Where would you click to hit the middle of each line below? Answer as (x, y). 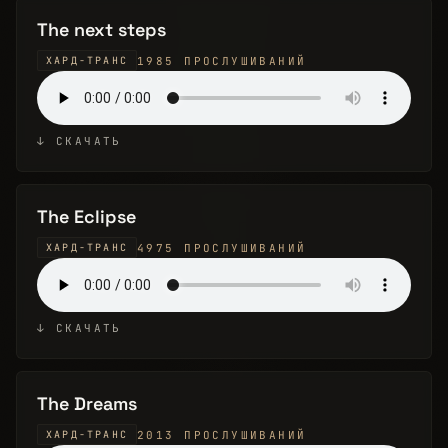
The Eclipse (86, 216)
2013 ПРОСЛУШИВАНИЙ (222, 434)
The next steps (101, 29)
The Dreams (87, 403)
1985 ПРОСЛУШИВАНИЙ (222, 60)
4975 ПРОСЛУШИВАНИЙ (222, 247)
